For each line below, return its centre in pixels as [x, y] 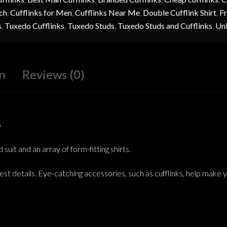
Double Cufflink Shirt [179, 13]
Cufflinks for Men [41, 13]
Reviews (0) [53, 74]
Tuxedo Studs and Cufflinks [165, 26]
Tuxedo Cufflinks [34, 26]
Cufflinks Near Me [107, 13]
